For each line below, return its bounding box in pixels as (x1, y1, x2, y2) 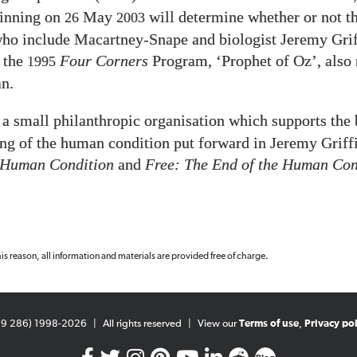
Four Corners (60, 53, 152, 69)
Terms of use (238, 319, 299, 329)
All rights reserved (102, 319, 182, 329)
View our (197, 319, 239, 329)
